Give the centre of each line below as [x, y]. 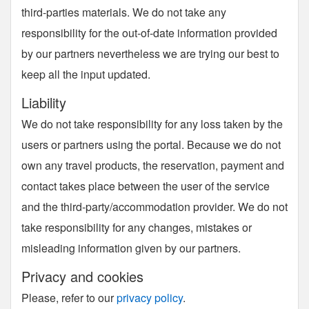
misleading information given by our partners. [131, 248]
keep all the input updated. [86, 74]
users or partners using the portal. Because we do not [151, 144]
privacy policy [150, 298]
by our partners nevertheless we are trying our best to [150, 53]
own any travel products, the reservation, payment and [153, 165]
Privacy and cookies [82, 276]
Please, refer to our [69, 298]
